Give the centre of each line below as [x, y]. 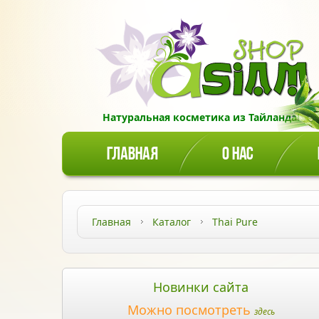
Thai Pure [235, 222]
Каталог [172, 222]
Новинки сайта [201, 287]
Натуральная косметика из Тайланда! [201, 117]
